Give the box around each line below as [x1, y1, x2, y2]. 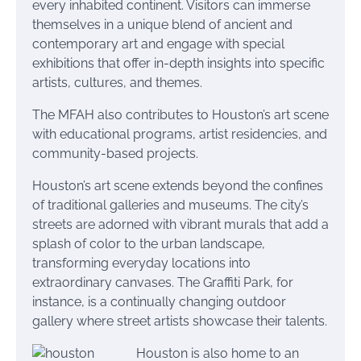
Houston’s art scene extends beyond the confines [32, 178, 323, 193]
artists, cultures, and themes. [32, 75, 202, 90]
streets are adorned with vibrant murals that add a [32, 217, 329, 232]
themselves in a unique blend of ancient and [32, 17, 293, 32]
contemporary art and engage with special [32, 36, 284, 52]
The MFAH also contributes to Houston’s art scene [32, 107, 329, 122]
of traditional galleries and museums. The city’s [32, 197, 309, 213]
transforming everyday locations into [32, 255, 251, 271]
